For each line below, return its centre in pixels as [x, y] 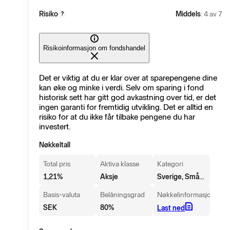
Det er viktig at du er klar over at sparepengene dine [128, 78]
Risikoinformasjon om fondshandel [94, 48]
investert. [55, 127]
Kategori [170, 164]
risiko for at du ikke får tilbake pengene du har [117, 117]
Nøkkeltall [55, 145]
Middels [188, 14]
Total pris [57, 164]
